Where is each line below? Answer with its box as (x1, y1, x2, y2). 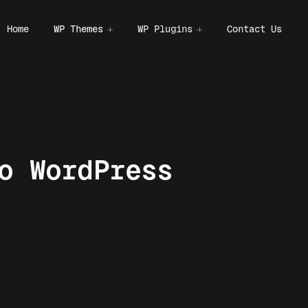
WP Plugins (137, 23, 192, 34)
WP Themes (54, 23, 103, 34)
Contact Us (227, 23, 282, 34)
